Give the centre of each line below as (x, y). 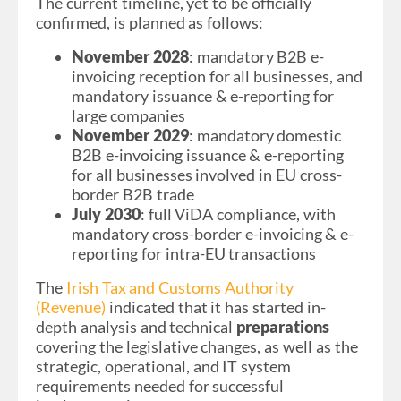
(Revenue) (71, 307)
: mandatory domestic (265, 135)
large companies (128, 115)
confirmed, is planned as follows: (150, 22)
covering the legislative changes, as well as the (197, 346)
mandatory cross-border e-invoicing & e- (213, 234)
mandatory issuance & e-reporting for (203, 96)
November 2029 (130, 135)
